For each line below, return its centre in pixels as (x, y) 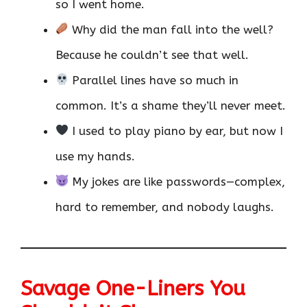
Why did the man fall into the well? (171, 29)
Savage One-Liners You (133, 288)
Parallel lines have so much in (154, 80)
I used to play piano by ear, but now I (176, 131)
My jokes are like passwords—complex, (177, 181)
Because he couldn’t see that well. (152, 54)
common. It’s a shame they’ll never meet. (171, 105)
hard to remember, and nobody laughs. (165, 207)
